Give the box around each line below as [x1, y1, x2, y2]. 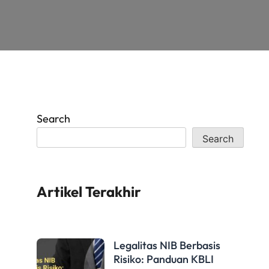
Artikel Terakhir [37, 182, 141, 201]
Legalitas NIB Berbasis [113, 238, 220, 252]
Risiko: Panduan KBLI [113, 252, 214, 266]
